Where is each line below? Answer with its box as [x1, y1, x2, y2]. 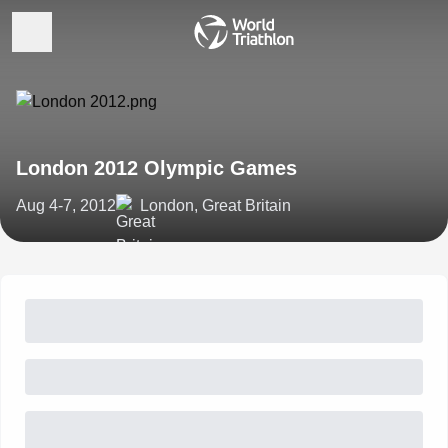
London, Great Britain [140, 197, 291, 214]
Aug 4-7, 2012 [16, 197, 116, 214]
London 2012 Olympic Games [16, 157, 297, 179]
